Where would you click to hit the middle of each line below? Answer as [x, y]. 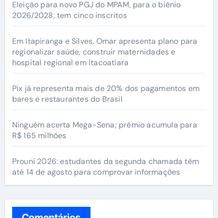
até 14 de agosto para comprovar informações [96, 172]
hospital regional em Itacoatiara [70, 62]
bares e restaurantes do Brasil [67, 99]
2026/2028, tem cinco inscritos [69, 15]
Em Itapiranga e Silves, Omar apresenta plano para [105, 41]
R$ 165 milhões [39, 135]
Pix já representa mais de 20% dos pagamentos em [106, 88]
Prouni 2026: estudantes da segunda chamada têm [105, 161]
